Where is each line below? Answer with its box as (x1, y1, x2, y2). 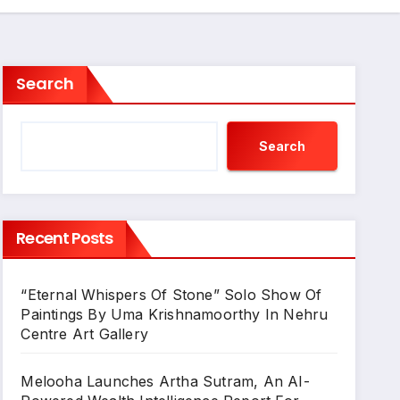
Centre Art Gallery (21, 325, 148, 343)
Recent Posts (16, 227, 113, 249)
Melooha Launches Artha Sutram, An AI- (21, 372, 310, 390)
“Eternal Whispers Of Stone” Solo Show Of (21, 286, 322, 304)
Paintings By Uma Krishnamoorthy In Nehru (21, 305, 329, 323)
